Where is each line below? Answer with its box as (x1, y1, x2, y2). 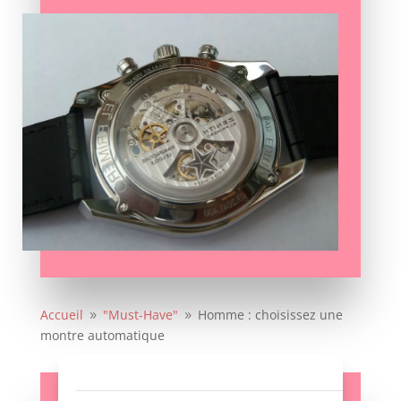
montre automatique (39, 327, 165, 345)
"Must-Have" (102, 306, 178, 324)
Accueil (39, 306, 83, 324)
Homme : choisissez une (197, 306, 343, 324)
